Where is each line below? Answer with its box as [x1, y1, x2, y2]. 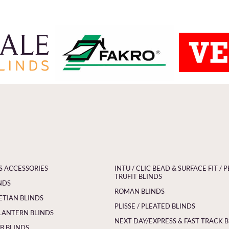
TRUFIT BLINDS [114, 172, 162, 180]
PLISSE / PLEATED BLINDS [114, 201, 195, 210]
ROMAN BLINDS [114, 187, 165, 195]
